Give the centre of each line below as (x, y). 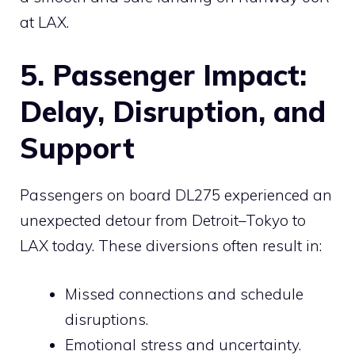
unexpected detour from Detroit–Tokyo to (163, 221)
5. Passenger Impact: (163, 75)
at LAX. (44, 22)
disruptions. (107, 319)
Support (77, 148)
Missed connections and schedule (184, 294)
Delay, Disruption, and (173, 112)
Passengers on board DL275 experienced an (176, 195)
